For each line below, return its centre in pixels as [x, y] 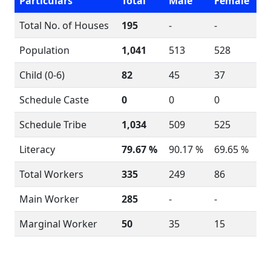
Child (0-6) [42, 75]
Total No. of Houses [64, 25]
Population [44, 50]
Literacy [37, 149]
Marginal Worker [58, 224]
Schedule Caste [54, 100]
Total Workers [51, 174]
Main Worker [49, 199]
